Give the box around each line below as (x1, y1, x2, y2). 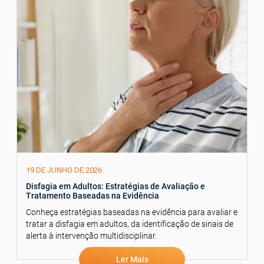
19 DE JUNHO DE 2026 (26, 165, 102, 174)
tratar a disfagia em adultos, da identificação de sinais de (26, 219, 233, 229)
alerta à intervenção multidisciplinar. (26, 230, 157, 240)
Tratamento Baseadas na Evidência (26, 190, 159, 200)
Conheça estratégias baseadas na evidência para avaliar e (26, 207, 237, 217)
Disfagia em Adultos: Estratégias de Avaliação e (26, 181, 205, 191)
